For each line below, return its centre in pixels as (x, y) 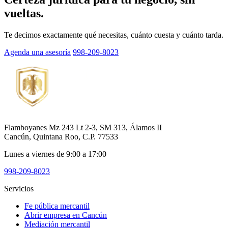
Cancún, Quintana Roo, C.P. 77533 (61, 136)
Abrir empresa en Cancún (66, 215)
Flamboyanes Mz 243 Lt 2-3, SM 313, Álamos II (83, 127)
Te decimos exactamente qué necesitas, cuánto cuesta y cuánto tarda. (114, 35)
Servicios (19, 188)
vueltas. (24, 13)
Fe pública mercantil (57, 206)
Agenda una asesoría (37, 52)
